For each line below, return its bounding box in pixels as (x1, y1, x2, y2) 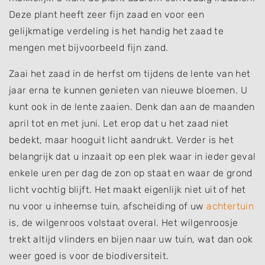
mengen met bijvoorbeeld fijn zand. (9, 41, 171, 53)
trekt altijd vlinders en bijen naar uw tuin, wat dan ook (9, 233, 253, 245)
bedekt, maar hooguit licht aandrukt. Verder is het (9, 134, 234, 146)
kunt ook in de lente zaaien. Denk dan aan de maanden (9, 101, 255, 112)
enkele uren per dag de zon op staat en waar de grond (9, 167, 253, 179)
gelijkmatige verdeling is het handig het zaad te (9, 25, 224, 37)
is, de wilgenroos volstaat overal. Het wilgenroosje (9, 216, 238, 228)
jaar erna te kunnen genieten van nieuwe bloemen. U (9, 84, 247, 96)
